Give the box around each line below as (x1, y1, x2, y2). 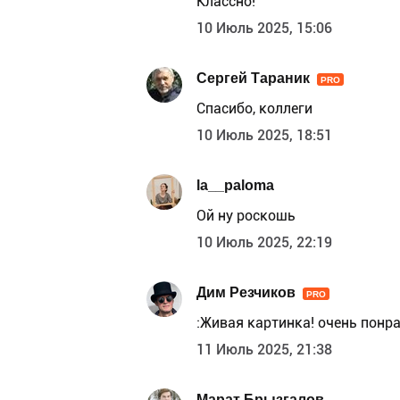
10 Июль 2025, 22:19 (196, 234, 332, 252)
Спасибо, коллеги (196, 100, 312, 118)
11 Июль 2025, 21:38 (196, 341, 332, 359)
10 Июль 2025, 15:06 (196, 20, 332, 37)
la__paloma (196, 176, 274, 194)
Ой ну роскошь (196, 207, 296, 225)
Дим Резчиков (196, 283, 296, 301)
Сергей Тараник (196, 69, 310, 87)
